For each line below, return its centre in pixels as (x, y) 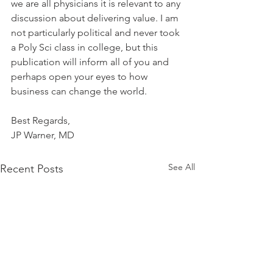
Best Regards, (41, 120)
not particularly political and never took (97, 33)
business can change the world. (79, 91)
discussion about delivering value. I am (96, 18)
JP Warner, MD (43, 135)
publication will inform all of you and (91, 62)
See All (182, 167)
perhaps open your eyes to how (80, 76)
